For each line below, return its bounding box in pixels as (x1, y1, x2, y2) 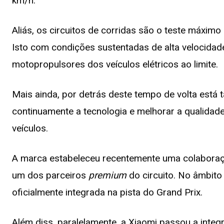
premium (88, 169, 129, 181)
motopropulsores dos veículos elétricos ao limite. (12, 58, 218, 70)
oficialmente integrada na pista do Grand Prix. (12, 186, 202, 198)
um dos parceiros (12, 169, 88, 181)
